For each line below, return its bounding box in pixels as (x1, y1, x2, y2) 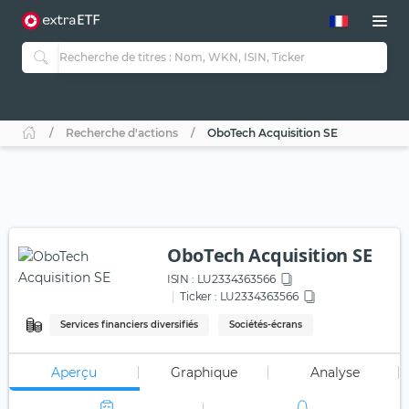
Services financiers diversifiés (60, 319, 198, 331)
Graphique (171, 364, 238, 382)
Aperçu (51, 364, 98, 382)
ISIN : (166, 272, 194, 287)
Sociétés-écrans (229, 319, 302, 331)
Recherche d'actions (66, 126, 178, 141)
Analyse (309, 364, 360, 382)
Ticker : (180, 289, 217, 304)
